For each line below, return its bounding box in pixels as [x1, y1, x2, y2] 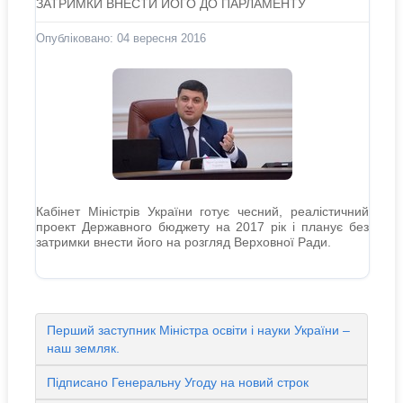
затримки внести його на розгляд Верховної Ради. [35, 235, 331, 249]
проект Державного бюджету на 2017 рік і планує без [35, 219, 370, 234]
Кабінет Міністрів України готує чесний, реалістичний [35, 204, 370, 219]
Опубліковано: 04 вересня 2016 [35, 31, 206, 45]
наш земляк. [46, 341, 120, 355]
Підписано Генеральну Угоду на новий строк [46, 375, 309, 390]
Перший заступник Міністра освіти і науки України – [46, 323, 350, 337]
